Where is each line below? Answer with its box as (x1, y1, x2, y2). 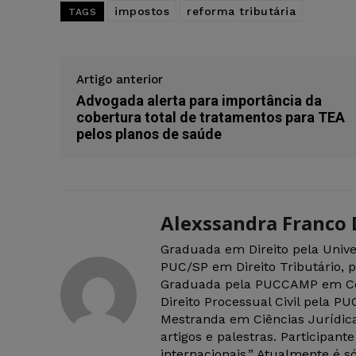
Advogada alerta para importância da (76, 92, 322, 110)
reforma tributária (187, 5, 296, 18)
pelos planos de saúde (76, 126, 222, 143)
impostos (114, 5, 169, 18)
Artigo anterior (76, 72, 163, 87)
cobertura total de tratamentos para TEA (76, 109, 345, 126)
